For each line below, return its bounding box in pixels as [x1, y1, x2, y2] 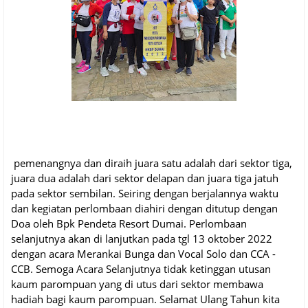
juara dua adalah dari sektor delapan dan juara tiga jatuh [11, 171, 278, 186]
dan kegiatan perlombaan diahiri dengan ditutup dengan [11, 201, 278, 216]
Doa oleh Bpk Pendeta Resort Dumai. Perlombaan [11, 217, 247, 231]
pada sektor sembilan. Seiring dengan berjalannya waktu [11, 186, 278, 201]
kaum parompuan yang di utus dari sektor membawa [11, 277, 263, 291]
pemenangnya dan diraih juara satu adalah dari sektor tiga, [11, 156, 292, 170]
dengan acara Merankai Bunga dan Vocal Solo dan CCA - [11, 247, 276, 261]
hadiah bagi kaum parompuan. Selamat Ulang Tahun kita [11, 292, 280, 307]
